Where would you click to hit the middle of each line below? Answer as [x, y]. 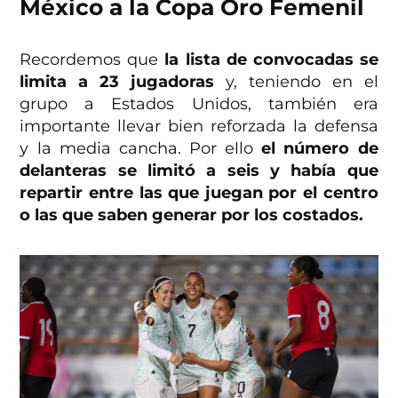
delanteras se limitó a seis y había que [199, 171]
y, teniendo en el [296, 82]
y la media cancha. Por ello [141, 149]
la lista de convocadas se [271, 60]
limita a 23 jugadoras [117, 82]
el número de [320, 149]
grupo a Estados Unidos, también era [199, 104]
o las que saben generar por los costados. [192, 215]
